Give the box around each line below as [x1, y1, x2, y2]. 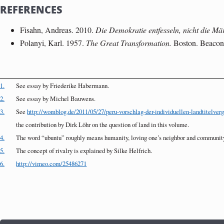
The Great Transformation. [86, 37, 171, 48]
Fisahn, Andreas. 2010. [20, 24, 95, 35]
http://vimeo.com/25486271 [16, 158, 87, 168]
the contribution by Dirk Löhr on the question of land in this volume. [16, 119, 189, 129]
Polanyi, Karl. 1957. [20, 37, 86, 48]
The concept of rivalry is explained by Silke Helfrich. [16, 145, 152, 155]
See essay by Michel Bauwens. [16, 93, 96, 103]
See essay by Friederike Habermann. [16, 80, 109, 90]
